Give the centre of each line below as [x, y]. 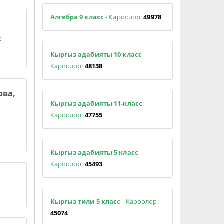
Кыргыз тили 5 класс [86, 201]
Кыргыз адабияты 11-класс [96, 103]
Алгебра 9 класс [78, 17]
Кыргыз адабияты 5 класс [95, 152]
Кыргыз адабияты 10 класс [97, 54]
